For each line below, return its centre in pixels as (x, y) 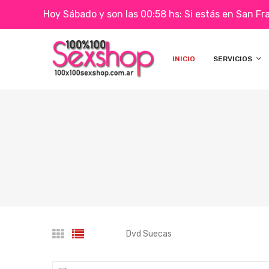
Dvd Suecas (149, 234)
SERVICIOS (234, 59)
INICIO (184, 59)
